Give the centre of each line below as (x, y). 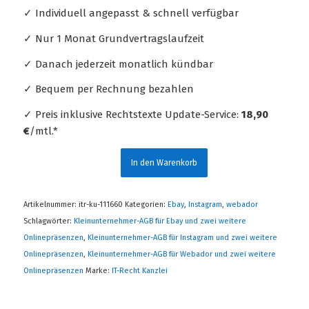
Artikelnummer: (51, 204)
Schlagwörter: (48, 221)
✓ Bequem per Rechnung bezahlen (108, 89)
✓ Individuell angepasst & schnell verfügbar (131, 13)
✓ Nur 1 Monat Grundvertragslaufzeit (113, 38)
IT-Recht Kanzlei (139, 270)
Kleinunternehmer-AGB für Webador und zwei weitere (181, 254)
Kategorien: (146, 204)
